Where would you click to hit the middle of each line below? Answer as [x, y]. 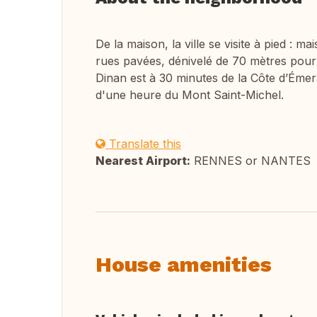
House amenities [184, 264]
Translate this [143, 144]
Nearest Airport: [143, 161]
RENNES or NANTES [250, 161]
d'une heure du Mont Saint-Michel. [190, 95]
